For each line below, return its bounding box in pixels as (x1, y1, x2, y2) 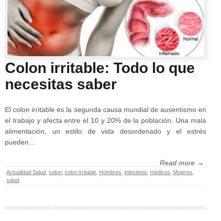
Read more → (160, 158, 204, 167)
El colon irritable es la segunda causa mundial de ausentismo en (5, 105, 206, 113)
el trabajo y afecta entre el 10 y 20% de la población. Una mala (5, 116, 206, 124)
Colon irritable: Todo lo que (5, 59, 195, 76)
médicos (150, 169, 170, 175)
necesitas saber (5, 75, 117, 92)
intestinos (124, 169, 147, 175)
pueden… (5, 138, 36, 146)
